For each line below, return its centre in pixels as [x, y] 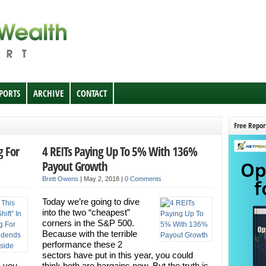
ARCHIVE [48, 93]
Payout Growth [75, 166]
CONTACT [92, 93]
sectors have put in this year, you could [117, 255]
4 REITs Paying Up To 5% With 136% [119, 151]
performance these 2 [82, 244]
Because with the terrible [89, 234]
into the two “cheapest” [86, 212]
